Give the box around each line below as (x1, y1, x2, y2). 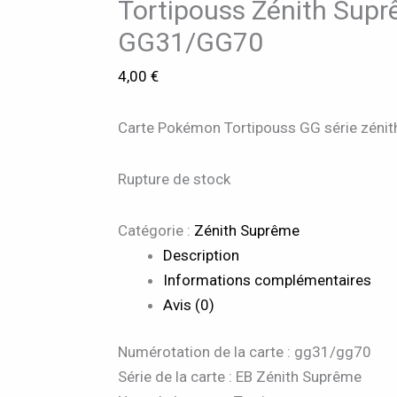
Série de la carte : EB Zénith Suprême (118, 368, 362, 386)
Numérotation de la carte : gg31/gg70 (118, 343, 372, 362)
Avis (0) (163, 295, 215, 314)
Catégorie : (118, 221, 195, 239)
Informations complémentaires (163, 270, 372, 289)
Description (163, 245, 240, 264)
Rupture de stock (118, 169, 231, 188)
